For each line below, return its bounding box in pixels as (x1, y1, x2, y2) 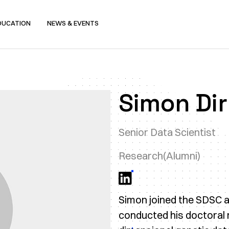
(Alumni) (163, 149, 200, 162)
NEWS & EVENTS (47, 18, 99, 27)
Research (119, 149, 163, 162)
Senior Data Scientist (119, 126, 216, 139)
